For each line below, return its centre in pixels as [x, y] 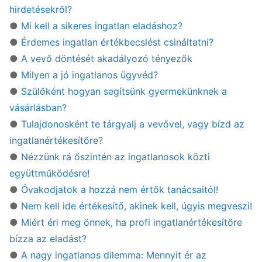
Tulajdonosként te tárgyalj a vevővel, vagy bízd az [133, 124]
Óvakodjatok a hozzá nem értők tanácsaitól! [120, 189]
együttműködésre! [49, 173]
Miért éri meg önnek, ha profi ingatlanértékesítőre [132, 222]
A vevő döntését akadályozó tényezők [107, 58]
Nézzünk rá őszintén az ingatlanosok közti [116, 156]
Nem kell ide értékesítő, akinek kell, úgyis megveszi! [137, 206]
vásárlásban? [38, 107]
